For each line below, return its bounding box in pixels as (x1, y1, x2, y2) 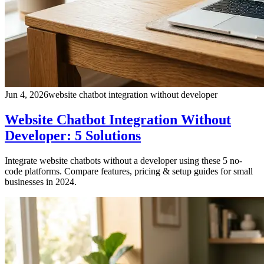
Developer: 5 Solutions (5, 128, 141, 144)
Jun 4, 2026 (5, 90, 48, 100)
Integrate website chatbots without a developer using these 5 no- (5, 156, 242, 166)
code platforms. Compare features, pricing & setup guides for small (5, 166, 253, 177)
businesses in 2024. (5, 177, 77, 187)
